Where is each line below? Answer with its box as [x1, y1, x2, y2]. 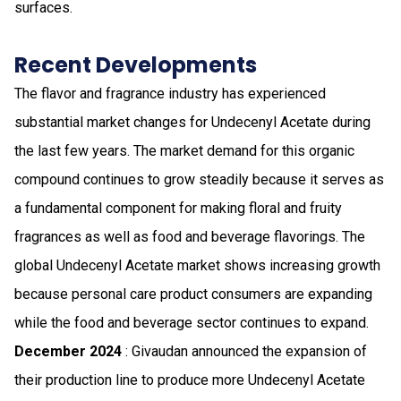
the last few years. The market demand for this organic [14, 141, 354, 159]
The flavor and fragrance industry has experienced [14, 84, 326, 102]
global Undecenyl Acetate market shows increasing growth [14, 256, 380, 274]
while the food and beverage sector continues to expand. [14, 313, 369, 331]
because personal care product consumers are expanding [14, 285, 372, 303]
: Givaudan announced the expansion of [122, 342, 367, 360]
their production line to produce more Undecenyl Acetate [14, 371, 365, 388]
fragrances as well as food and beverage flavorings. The [14, 227, 365, 245]
